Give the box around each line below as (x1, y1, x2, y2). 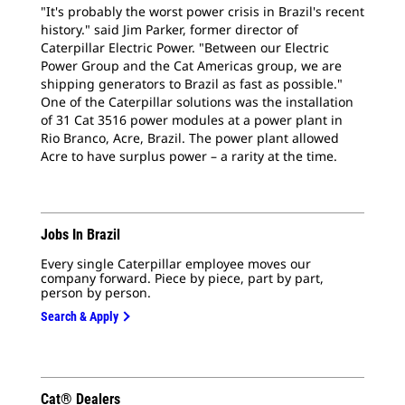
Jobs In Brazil (41, 226, 120, 243)
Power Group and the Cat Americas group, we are (41, 57, 342, 74)
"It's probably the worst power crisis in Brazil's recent (41, 3, 364, 20)
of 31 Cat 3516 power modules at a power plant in (41, 111, 343, 128)
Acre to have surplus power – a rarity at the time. (41, 147, 337, 165)
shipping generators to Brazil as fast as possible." (41, 75, 343, 92)
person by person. (41, 284, 151, 301)
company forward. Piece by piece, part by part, (41, 269, 324, 287)
